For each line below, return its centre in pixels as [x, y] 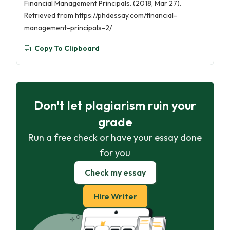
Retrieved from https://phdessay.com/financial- [101, 15]
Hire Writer [115, 196]
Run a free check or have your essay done [115, 137]
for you [115, 153]
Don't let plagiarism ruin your [115, 105]
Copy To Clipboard [67, 48]
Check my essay [115, 172]
